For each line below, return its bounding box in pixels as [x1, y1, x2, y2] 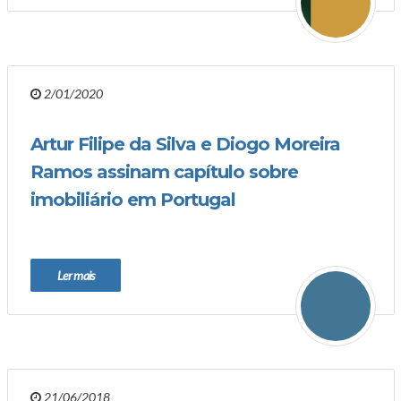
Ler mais [57, 268, 95, 283]
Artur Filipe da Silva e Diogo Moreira [30, 133, 340, 155]
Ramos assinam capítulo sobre [30, 161, 298, 183]
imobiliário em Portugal [30, 189, 235, 210]
